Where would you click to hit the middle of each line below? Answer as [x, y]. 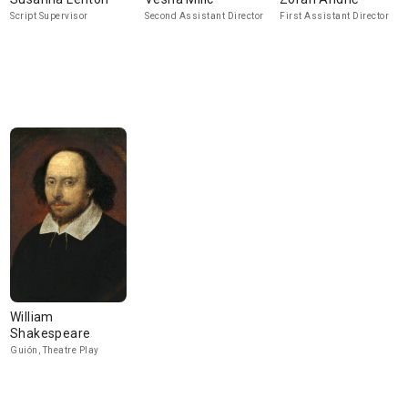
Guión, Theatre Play [55, 350]
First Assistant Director [334, 16]
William [32, 317]
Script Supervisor [49, 16]
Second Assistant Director [204, 16]
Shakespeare [51, 333]
